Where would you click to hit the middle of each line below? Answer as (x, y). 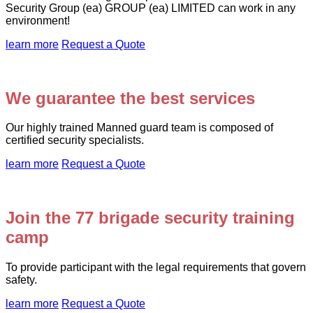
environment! (38, 20)
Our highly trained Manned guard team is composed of (139, 128)
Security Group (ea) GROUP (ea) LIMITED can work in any (151, 8)
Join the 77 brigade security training (150, 218)
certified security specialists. (75, 140)
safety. (21, 280)
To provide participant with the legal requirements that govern (156, 268)
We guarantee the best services (130, 98)
